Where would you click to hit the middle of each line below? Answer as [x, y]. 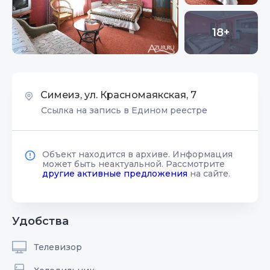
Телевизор [58, 247]
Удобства [40, 221]
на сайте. [209, 173]
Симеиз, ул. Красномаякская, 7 [117, 95]
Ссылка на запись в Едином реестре [124, 110]
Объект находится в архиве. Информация [137, 154]
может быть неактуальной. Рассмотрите [133, 164]
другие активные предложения [115, 173]
